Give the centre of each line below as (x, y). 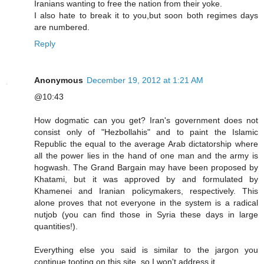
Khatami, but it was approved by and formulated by (146, 179)
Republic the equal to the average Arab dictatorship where (146, 143)
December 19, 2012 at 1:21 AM (145, 80)
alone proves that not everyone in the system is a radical (146, 202)
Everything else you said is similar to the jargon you (146, 250)
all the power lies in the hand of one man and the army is (146, 155)
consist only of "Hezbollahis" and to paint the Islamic (146, 132)
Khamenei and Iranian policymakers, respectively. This (146, 191)
